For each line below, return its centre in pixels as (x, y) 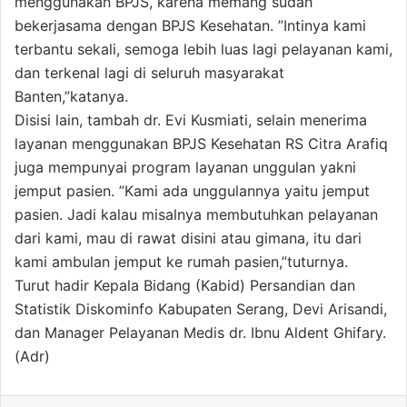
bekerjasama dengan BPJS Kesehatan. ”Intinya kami (190, 26)
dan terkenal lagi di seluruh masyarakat (149, 73)
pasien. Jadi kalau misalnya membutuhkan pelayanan (196, 215)
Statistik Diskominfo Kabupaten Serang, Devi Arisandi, (201, 309)
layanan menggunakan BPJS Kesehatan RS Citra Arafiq (201, 144)
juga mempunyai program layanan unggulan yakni (185, 168)
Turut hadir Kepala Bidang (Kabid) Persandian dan (185, 286)
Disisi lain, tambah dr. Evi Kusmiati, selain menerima (191, 120)
